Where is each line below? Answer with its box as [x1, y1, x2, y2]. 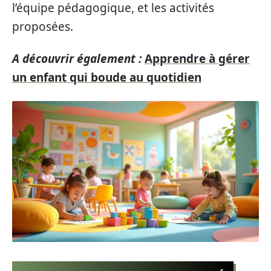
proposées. [12, 18, 73, 34]
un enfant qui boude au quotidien [12, 70, 201, 85]
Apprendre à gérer [145, 51, 250, 67]
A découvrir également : [12, 51, 142, 67]
